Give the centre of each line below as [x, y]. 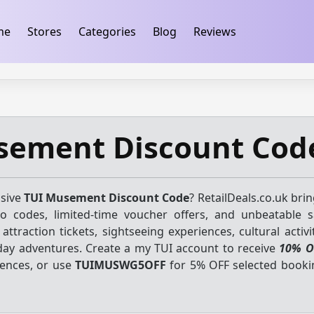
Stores [44, 32]
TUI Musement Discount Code [107, 198]
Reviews [214, 32]
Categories [107, 32]
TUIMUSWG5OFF [121, 265]
